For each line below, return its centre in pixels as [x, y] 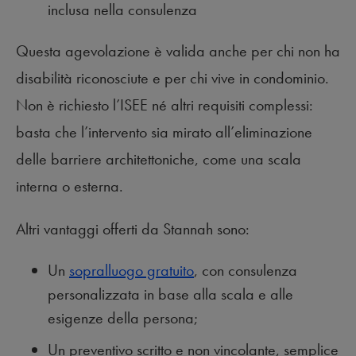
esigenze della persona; [123, 318]
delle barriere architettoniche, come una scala [159, 159]
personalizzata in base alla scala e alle [170, 294]
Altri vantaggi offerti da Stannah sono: [133, 229]
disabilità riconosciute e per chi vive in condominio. [172, 78]
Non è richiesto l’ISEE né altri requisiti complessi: [164, 105]
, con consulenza [246, 270]
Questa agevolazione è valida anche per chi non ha [178, 51]
